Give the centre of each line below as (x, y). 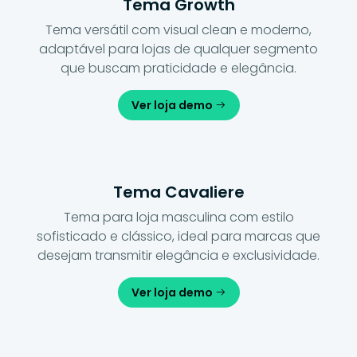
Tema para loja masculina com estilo (178, 217)
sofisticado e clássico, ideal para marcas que (178, 236)
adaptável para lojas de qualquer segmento (178, 49)
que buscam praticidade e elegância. (178, 68)
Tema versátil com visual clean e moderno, (178, 29)
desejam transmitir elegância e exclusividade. (178, 255)
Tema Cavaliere (178, 192)
